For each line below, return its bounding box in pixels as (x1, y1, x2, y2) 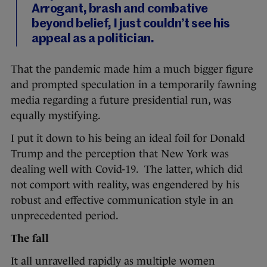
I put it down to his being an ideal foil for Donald (11, 132, 245, 145)
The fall (11, 232, 49, 245)
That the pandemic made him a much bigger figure (11, 63, 253, 76)
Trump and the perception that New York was (11, 148, 229, 160)
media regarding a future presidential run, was (11, 94, 231, 107)
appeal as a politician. (32, 33, 154, 46)
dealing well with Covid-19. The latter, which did (11, 163, 243, 176)
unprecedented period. (11, 210, 119, 222)
